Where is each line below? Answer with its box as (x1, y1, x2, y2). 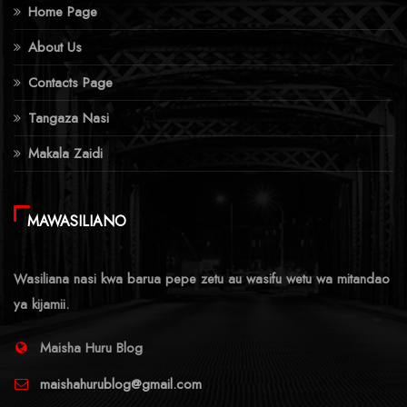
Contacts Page (28, 72, 113, 93)
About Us (28, 36, 82, 57)
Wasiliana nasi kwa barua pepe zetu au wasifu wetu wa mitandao (14, 268, 390, 289)
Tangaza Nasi (28, 107, 109, 128)
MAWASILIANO (27, 210, 126, 232)
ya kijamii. (14, 293, 69, 314)
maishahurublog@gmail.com (40, 373, 202, 394)
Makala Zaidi (28, 143, 103, 164)
